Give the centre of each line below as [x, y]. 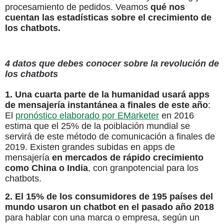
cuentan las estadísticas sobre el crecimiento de [108, 18]
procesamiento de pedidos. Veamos [76, 7]
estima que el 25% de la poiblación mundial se [97, 126]
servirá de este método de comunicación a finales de [110, 137]
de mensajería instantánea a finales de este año [106, 105]
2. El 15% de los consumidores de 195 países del [109, 196]
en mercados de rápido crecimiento [128, 158]
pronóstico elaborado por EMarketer [87, 116]
